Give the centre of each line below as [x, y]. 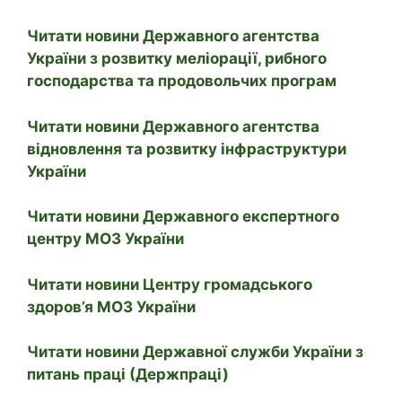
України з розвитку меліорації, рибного [177, 59]
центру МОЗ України [105, 239]
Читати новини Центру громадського [170, 284]
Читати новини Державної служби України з [195, 352]
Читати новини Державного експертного [183, 217]
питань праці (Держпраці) [128, 375]
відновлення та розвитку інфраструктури [187, 149]
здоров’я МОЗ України [111, 306]
